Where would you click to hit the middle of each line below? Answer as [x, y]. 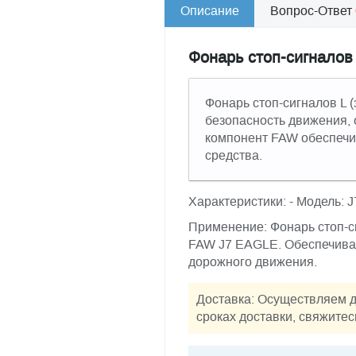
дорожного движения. [253, 262]
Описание [210, 11]
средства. [234, 155]
